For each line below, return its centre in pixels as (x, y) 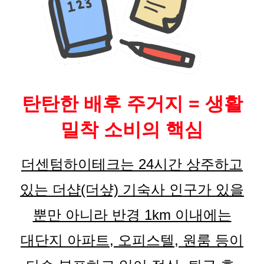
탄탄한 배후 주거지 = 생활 (132, 104)
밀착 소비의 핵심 (132, 130)
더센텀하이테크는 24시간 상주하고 (132, 164)
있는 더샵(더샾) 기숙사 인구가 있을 (132, 190)
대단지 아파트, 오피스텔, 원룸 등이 (132, 240)
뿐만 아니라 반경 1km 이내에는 (132, 215)
